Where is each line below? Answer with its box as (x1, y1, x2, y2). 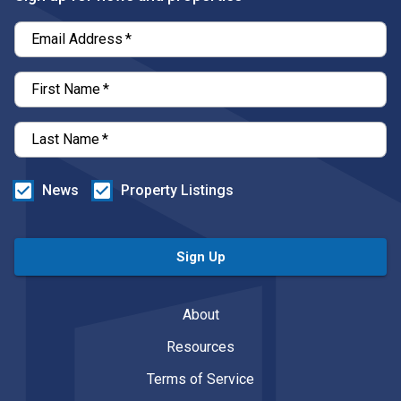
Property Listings (121, 181, 234, 199)
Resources (166, 337, 235, 355)
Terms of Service (147, 370, 254, 388)
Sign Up (175, 248, 226, 265)
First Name (31, 80, 100, 98)
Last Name (31, 130, 99, 148)
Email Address (31, 30, 123, 47)
